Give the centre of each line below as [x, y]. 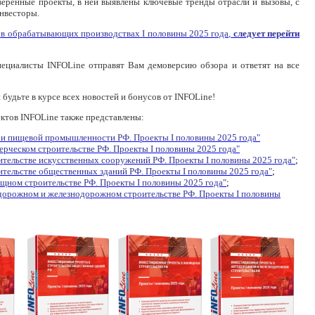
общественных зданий [83, 171]
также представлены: [101, 117]
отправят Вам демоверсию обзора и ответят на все [192, 65]
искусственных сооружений [95, 160]
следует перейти [265, 33]
